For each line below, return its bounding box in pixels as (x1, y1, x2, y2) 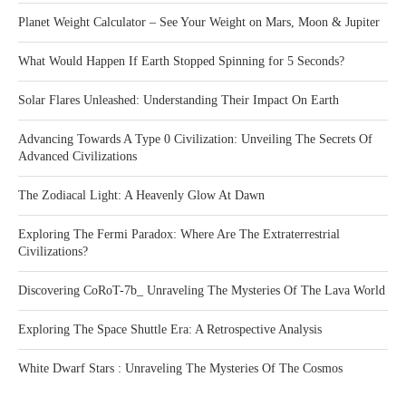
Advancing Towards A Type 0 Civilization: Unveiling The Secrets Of (18, 132, 372, 147)
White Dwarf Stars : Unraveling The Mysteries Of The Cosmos (18, 362, 343, 376)
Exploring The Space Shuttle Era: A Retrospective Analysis (18, 323, 322, 337)
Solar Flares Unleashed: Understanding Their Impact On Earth (18, 93, 339, 108)
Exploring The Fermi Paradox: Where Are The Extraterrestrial (18, 227, 340, 242)
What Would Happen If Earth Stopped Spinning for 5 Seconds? (18, 54, 344, 69)
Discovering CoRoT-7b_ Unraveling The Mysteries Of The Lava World (18, 284, 385, 298)
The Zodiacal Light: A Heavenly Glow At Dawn (18, 188, 265, 203)
